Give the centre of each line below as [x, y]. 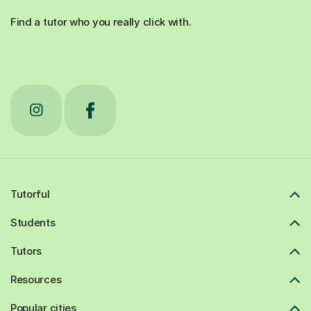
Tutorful [30, 194]
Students [33, 222]
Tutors [26, 251]
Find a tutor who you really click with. [101, 22]
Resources [36, 279]
